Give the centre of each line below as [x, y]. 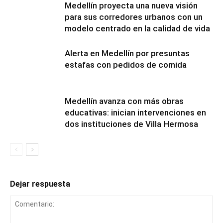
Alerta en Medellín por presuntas [127, 53]
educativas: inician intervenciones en [135, 112]
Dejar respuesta [40, 184]
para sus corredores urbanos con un [134, 17]
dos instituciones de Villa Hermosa [131, 124]
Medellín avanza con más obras [124, 101]
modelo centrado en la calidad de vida [137, 28]
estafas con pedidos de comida [126, 65]
